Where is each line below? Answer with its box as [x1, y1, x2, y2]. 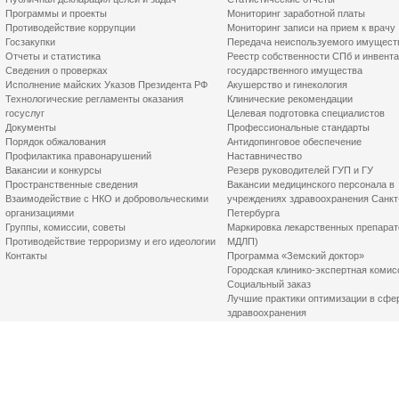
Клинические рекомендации [227, 94, 353, 104]
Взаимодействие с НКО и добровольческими [5, 193, 208, 204]
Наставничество [227, 151, 302, 161]
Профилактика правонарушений [5, 151, 151, 161]
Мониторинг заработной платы [227, 8, 365, 19]
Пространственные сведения [5, 179, 138, 190]
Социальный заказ [227, 279, 311, 289]
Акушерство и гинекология [227, 79, 347, 90]
